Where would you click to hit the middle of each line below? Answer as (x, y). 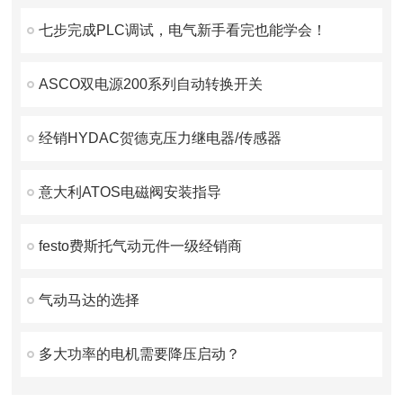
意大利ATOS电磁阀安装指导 (130, 192)
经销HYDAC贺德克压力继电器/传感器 (161, 138)
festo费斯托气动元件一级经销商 (141, 246)
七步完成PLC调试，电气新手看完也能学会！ (183, 30)
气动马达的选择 (90, 300)
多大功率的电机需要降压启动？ (140, 354)
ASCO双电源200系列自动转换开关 (151, 84)
